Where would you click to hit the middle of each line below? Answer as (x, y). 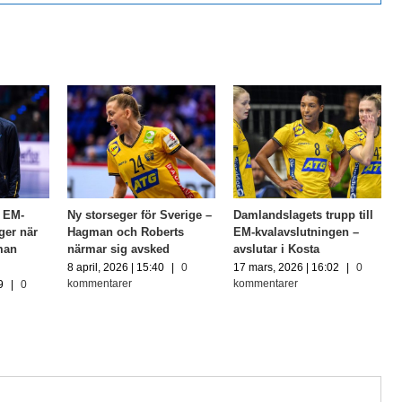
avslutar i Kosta (276, 249)
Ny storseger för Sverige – (139, 215)
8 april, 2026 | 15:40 (115, 267)
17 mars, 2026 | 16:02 (286, 267)
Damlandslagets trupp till (303, 215)
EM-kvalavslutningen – (296, 232)
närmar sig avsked (118, 249)
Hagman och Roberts (125, 232)
